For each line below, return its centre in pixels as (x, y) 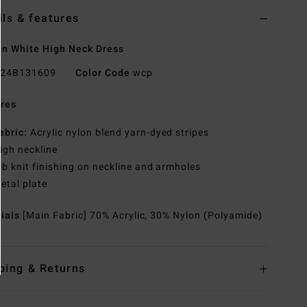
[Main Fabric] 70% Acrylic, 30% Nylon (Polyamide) (143, 216)
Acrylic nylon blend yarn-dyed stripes (119, 133)
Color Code (102, 73)
